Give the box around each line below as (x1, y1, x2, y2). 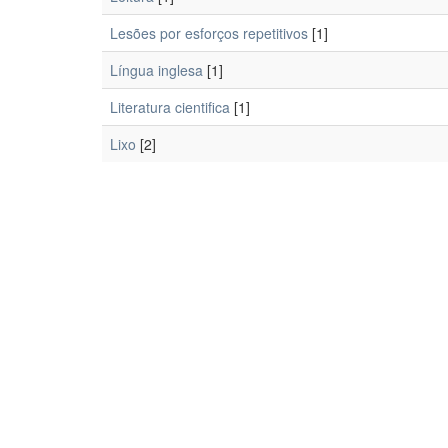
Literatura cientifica (110, 97, 230, 117)
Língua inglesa (110, 60, 203, 80)
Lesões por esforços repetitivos (110, 23, 308, 43)
